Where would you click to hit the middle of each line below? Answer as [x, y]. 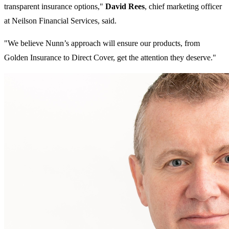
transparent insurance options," [55, 7]
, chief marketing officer [183, 7]
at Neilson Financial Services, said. [60, 21]
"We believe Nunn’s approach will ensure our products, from [102, 43]
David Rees [125, 7]
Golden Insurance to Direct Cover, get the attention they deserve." [110, 58]
